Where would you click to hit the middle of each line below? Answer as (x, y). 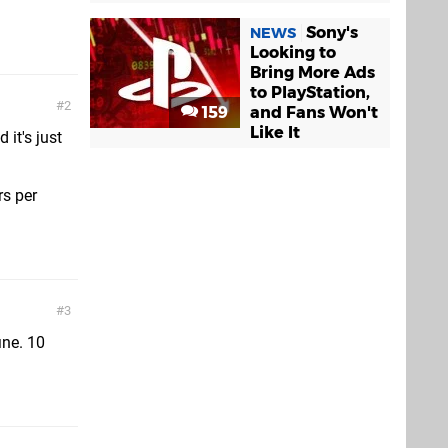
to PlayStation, (310, 92)
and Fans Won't (314, 112)
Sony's (332, 32)
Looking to (293, 52)
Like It (275, 132)
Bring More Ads (312, 72)
